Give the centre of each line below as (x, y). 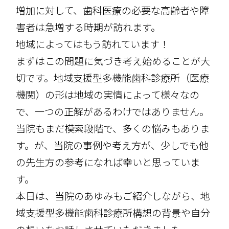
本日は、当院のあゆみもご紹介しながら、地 (113, 196)
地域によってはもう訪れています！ (93, 44)
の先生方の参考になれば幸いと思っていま (108, 162)
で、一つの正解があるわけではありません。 (113, 111)
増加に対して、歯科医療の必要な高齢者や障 (113, 10)
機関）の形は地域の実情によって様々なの (108, 94)
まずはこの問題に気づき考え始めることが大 (113, 61)
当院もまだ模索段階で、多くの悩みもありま (113, 128)
